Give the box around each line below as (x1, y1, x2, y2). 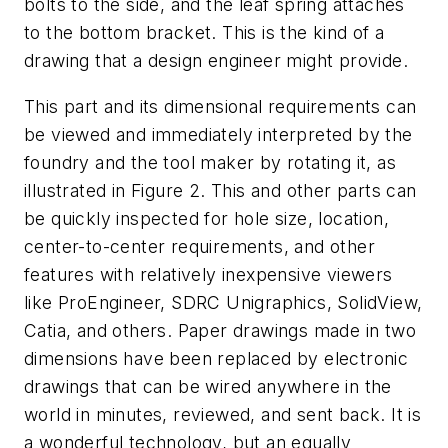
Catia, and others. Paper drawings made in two (24, 319, 416, 341)
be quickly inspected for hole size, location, (24, 207, 389, 229)
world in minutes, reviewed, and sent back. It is (24, 403, 422, 425)
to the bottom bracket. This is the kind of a (24, 22, 385, 44)
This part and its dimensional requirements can (24, 95, 417, 117)
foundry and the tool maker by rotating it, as (24, 151, 396, 173)
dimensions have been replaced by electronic (24, 347, 409, 369)
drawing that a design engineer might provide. (24, 50, 408, 72)
